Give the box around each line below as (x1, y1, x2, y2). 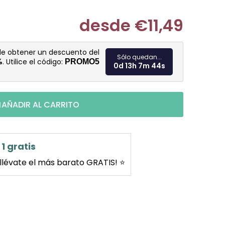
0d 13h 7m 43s (114, 61, 165, 71)
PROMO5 (65, 57, 99, 66)
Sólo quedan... (117, 53, 162, 62)
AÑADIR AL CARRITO (2, 98, 79, 110)
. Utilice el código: (3, 57, 65, 67)
